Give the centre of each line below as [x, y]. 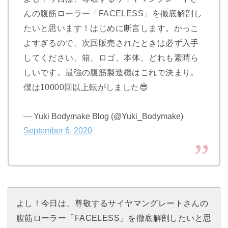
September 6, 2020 [58, 131]
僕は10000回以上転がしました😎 [86, 87]
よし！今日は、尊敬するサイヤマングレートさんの [112, 203]
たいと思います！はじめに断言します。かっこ [111, 28]
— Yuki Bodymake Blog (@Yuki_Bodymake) [104, 116]
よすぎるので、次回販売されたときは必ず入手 [111, 42]
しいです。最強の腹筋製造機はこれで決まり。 [111, 72]
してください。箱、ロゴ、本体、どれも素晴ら [111, 57]
